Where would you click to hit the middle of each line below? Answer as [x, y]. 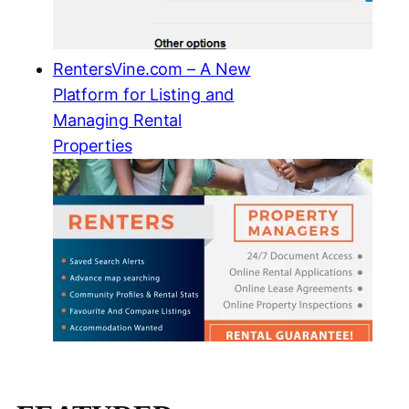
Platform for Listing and [143, 95]
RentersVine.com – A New [152, 69]
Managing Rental [117, 121]
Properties [92, 146]
